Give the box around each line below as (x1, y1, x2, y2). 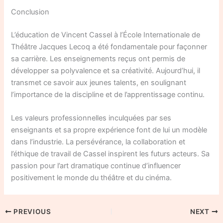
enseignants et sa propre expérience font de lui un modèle (11, 125, 208, 135)
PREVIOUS (11, 207, 51, 216)
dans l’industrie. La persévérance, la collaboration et (11, 137, 186, 147)
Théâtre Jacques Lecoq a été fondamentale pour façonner (11, 42, 208, 51)
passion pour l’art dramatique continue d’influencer (11, 161, 181, 171)
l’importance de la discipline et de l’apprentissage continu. (11, 90, 205, 99)
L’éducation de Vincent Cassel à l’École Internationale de (11, 30, 201, 39)
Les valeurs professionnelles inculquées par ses (11, 113, 172, 123)
